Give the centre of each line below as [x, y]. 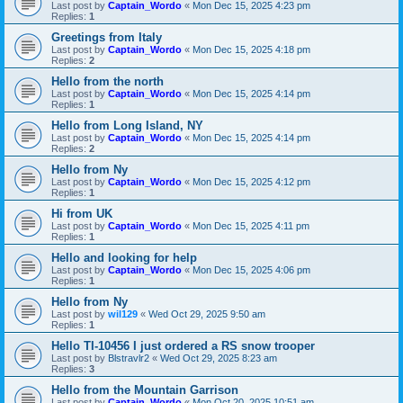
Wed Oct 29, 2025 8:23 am [219, 358]
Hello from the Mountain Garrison [145, 390]
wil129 [123, 313]
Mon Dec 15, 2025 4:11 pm [251, 225]
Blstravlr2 [129, 358]
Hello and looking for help [124, 257]
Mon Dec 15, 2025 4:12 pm [251, 181]
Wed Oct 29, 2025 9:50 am [207, 313]
